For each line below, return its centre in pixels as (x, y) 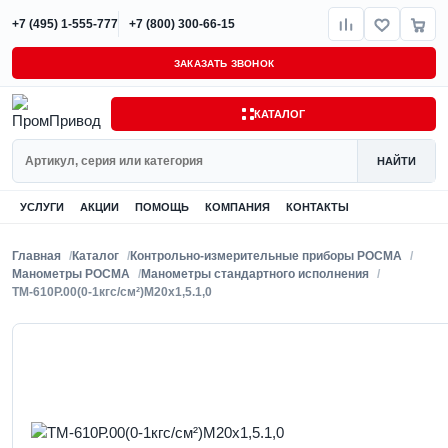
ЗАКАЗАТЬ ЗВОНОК (224, 63)
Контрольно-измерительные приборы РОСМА (266, 256)
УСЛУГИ (42, 207)
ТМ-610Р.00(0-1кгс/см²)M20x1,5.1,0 (112, 292)
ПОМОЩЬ (162, 207)
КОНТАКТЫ (317, 207)
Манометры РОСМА (71, 274)
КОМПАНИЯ (237, 207)
